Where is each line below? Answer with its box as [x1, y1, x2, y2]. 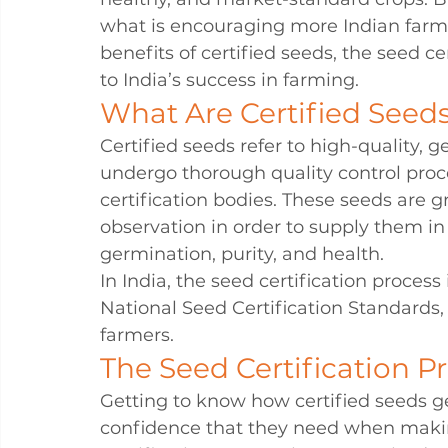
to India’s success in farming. [100, 69, 359, 91]
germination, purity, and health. [100, 243, 384, 265]
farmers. [100, 324, 174, 346]
